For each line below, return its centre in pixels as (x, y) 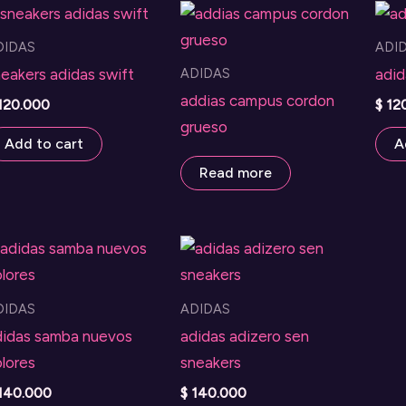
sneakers (210, 363)
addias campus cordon (257, 101)
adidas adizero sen (244, 337)
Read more (235, 172)
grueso (203, 127)
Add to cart (44, 144)
